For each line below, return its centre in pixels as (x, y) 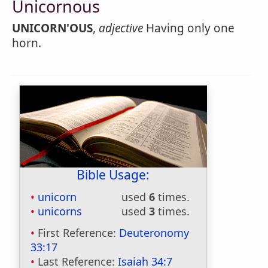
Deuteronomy (154, 233)
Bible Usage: (113, 175)
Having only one (189, 28)
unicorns (60, 211)
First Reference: (78, 233)
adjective (121, 28)
